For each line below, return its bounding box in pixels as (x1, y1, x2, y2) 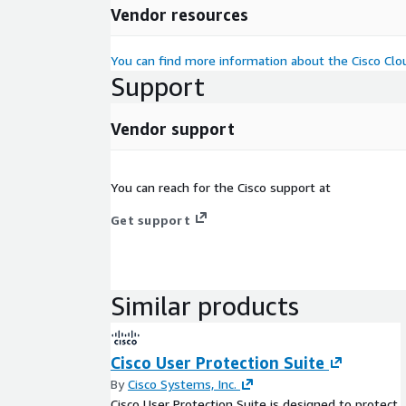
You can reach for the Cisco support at (111, 179, 331, 195)
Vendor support (111, 118, 235, 139)
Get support (111, 211, 190, 227)
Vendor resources (111, 4, 248, 24)
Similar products (111, 290, 299, 321)
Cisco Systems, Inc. (128, 375, 237, 391)
